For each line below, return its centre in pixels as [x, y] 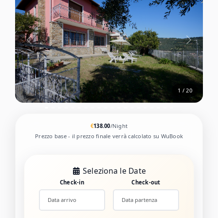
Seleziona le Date [114, 171]
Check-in [72, 182]
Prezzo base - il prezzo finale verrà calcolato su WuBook [109, 136]
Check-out [146, 182]
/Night [119, 126]
